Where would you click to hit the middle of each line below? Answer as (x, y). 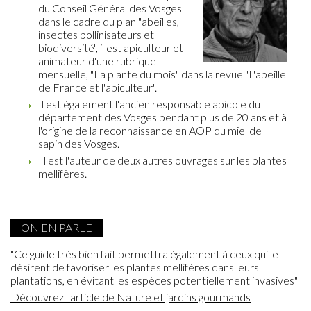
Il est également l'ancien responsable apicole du (149, 104)
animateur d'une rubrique (97, 61)
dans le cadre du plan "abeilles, (109, 22)
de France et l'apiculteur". (98, 87)
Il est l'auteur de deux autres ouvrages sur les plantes (162, 160)
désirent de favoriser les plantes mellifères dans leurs (135, 267)
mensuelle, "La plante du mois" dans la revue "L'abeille (162, 74)
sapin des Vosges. (79, 144)
